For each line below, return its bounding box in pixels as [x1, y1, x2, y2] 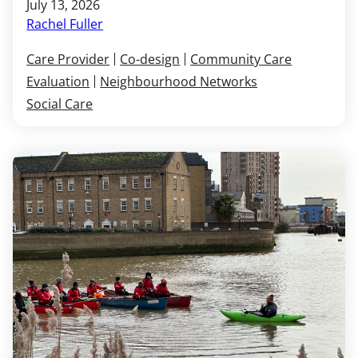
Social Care [26, 94, 93, 113]
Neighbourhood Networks [100, 72, 258, 90]
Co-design [120, 50, 181, 68]
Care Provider [26, 50, 110, 68]
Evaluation [26, 72, 90, 90]
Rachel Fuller [26, 15, 104, 34]
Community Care [190, 50, 292, 68]
